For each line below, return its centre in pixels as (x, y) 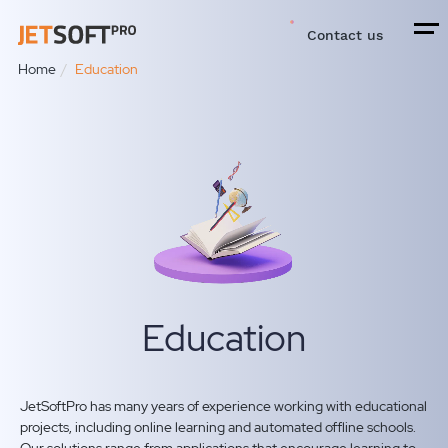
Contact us (345, 35)
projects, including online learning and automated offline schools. (218, 427)
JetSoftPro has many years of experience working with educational (224, 406)
